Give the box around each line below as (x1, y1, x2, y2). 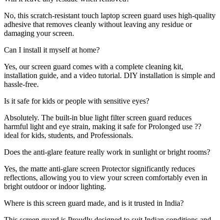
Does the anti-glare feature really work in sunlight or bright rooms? (4, 147, 210, 156)
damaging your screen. (4, 28, 74, 37)
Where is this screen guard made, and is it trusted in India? (4, 198, 184, 207)
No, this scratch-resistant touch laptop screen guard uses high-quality (4, 11, 216, 20)
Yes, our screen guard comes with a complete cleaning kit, (4, 62, 183, 71)
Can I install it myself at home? (4, 45, 100, 54)
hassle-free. (4, 80, 39, 88)
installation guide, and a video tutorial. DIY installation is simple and (4, 71, 215, 80)
